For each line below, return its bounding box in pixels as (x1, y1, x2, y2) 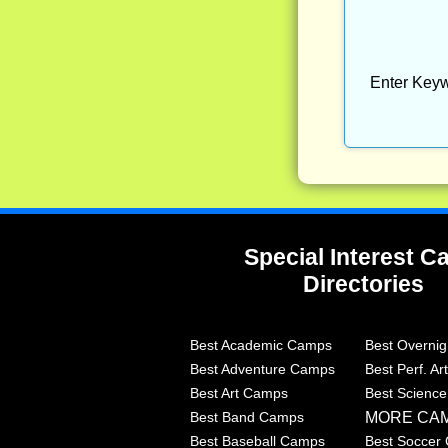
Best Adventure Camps (190, 360, 335, 377)
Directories (303, 270, 424, 297)
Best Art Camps (190, 384, 288, 401)
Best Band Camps (190, 408, 304, 425)
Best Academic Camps (190, 336, 332, 353)
